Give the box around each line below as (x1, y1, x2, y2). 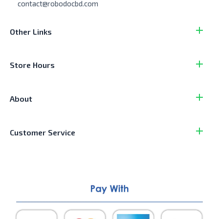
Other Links (10, 26, 52, 36)
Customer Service (10, 127, 75, 137)
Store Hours (10, 60, 55, 70)
